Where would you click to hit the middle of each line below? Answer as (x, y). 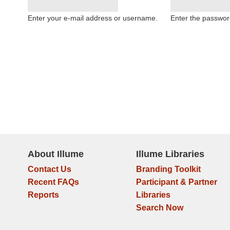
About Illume (55, 154)
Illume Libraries (170, 154)
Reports (43, 195)
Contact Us (49, 169)
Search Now (159, 208)
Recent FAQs (53, 182)
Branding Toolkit (168, 169)
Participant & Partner (176, 182)
